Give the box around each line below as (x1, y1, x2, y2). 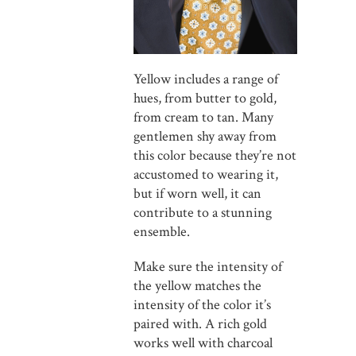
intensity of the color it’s (133, 295, 271, 314)
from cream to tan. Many (133, 107, 273, 126)
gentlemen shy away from (133, 126, 277, 145)
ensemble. (133, 222, 190, 241)
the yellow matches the (133, 276, 261, 295)
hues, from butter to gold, (133, 88, 277, 107)
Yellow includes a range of (133, 69, 278, 88)
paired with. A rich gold (133, 314, 267, 333)
